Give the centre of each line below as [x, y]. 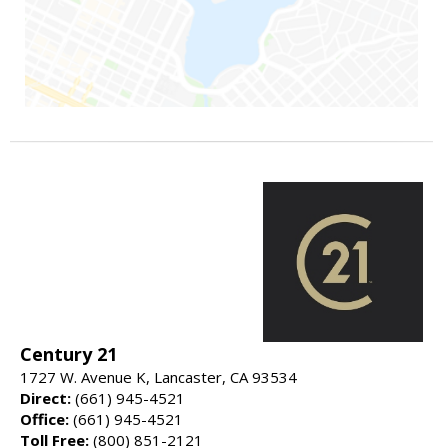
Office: [44, 418]
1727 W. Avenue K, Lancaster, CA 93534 [158, 376]
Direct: [45, 397]
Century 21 [68, 353]
